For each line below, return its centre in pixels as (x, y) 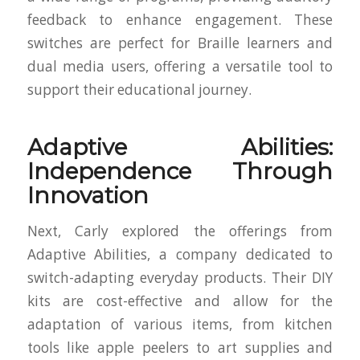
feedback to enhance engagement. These (180, 20)
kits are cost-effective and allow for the (180, 301)
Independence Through (180, 172)
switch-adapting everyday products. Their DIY (180, 277)
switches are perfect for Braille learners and (180, 43)
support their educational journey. (139, 90)
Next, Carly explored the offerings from (180, 231)
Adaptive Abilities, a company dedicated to (180, 254)
